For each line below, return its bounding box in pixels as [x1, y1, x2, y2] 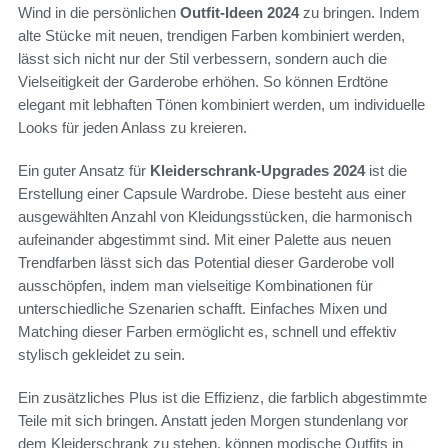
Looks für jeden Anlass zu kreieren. [18, 119, 247, 137]
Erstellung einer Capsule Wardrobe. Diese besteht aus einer [18, 185, 406, 203]
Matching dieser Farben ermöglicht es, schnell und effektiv [18, 323, 397, 341]
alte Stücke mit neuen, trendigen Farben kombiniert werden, [18, 27, 405, 45]
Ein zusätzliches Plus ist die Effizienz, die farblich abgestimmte [18, 389, 427, 407]
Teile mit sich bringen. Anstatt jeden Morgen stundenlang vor [18, 412, 408, 430]
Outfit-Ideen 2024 [180, 4, 299, 22]
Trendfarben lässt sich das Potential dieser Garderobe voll [18, 254, 394, 272]
